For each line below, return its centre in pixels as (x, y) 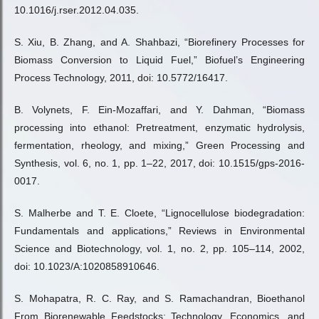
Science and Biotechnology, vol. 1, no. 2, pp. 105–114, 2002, (159, 249)
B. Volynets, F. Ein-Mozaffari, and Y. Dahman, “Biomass (159, 110)
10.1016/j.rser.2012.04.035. (77, 10)
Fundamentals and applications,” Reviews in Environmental (159, 231)
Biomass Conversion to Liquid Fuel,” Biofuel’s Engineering (159, 60)
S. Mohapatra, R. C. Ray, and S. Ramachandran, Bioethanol (159, 298)
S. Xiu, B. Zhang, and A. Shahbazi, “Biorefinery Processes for (159, 42)
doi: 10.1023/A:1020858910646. (87, 266)
